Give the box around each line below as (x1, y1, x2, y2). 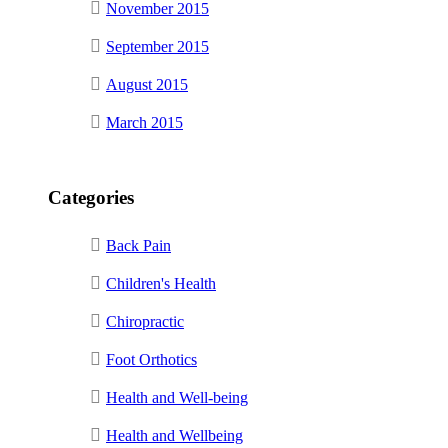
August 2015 (106, 75, 188, 93)
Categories (48, 186, 134, 208)
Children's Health (106, 275, 216, 293)
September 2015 (106, 37, 209, 55)
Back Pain (106, 237, 171, 255)
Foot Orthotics (106, 351, 197, 369)
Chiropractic (106, 313, 184, 331)
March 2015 (106, 113, 183, 131)
